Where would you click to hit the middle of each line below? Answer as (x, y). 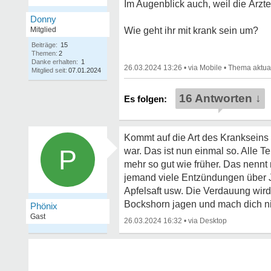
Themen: (44, 53)
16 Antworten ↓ (220, 98)
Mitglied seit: (49, 70)
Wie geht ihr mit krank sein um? (191, 31)
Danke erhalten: (55, 62)
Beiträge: (44, 45)
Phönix (44, 206)
